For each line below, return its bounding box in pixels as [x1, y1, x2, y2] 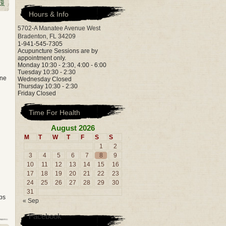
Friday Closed [18, 90, 56, 97]
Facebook [29, 212, 62, 220]
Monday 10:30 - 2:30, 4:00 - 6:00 [18, 62, 106, 69]
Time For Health [29, 108, 80, 117]
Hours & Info [29, 10, 69, 18]
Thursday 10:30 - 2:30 [18, 83, 78, 90]
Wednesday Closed [18, 76, 72, 83]
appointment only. [18, 54, 66, 62]
